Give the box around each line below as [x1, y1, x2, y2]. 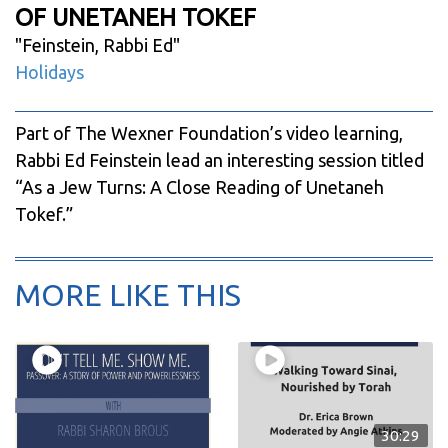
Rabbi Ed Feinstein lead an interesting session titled [15, 150, 424, 171]
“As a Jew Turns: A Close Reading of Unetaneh [15, 177, 384, 198]
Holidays [15, 62, 84, 83]
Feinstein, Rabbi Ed [22, 35, 173, 56]
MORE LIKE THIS [15, 277, 241, 312]
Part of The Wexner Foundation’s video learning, [15, 123, 403, 144]
